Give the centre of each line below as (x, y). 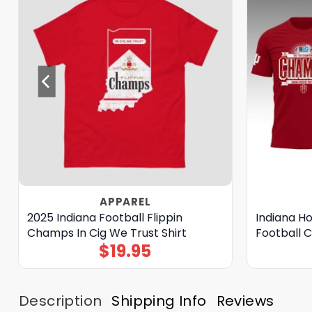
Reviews (245, 301)
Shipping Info (159, 301)
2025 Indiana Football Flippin (104, 217)
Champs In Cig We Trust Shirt (107, 233)
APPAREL (125, 201)
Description (61, 301)
